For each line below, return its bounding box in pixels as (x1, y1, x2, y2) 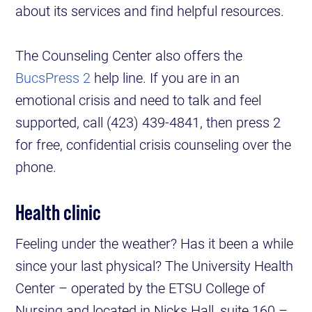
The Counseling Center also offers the (15, 46, 243, 65)
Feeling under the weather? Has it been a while (15, 234, 294, 253)
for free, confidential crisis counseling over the (15, 135, 292, 154)
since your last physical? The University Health (15, 256, 294, 275)
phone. (15, 157, 57, 176)
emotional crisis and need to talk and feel (15, 91, 262, 109)
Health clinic (15, 200, 102, 225)
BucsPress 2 (15, 68, 91, 87)
